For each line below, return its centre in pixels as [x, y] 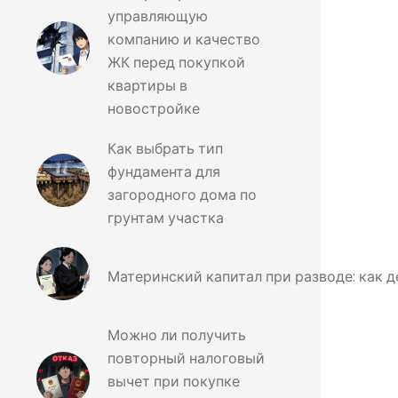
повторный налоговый [186, 358]
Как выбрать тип [165, 149]
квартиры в [147, 86]
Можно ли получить [177, 335]
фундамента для [164, 172]
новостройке [154, 109]
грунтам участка [166, 218]
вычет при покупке [174, 382]
